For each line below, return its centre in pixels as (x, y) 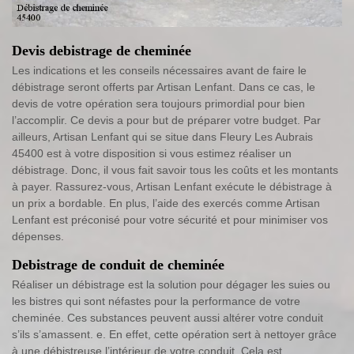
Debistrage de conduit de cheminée (118, 264)
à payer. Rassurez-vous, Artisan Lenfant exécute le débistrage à (172, 186)
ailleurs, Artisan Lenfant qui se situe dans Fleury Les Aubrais (162, 136)
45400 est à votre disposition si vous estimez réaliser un (152, 153)
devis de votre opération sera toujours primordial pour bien (158, 103)
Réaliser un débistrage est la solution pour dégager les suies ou (171, 284)
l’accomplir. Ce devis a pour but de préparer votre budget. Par (166, 120)
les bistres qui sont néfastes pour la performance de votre (156, 301)
